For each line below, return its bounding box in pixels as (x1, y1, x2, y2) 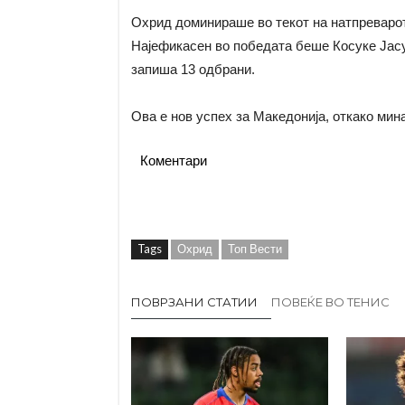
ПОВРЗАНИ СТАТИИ (130, 295, 258, 310)
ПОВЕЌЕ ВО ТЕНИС (270, 295, 390, 310)
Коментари (139, 153, 207, 169)
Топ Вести (227, 241, 282, 257)
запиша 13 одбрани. (130, 61, 255, 78)
